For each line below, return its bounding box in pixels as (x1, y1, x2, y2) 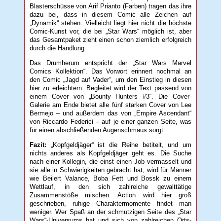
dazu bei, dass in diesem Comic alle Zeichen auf (30, 11, 191, 19)
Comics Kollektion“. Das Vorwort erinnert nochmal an (30, 68, 191, 75)
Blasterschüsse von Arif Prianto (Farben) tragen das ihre (30, 2, 191, 10)
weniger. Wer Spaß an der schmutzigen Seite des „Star (30, 208, 191, 216)
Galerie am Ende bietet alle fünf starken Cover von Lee (30, 101, 191, 109)
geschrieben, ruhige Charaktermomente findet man (30, 199, 191, 207)
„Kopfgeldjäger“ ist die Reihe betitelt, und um (46, 141, 191, 148)
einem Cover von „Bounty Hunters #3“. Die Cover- (30, 93, 191, 101)
